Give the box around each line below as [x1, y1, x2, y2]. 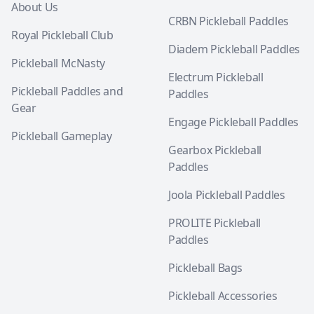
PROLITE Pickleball [168, 215, 261, 231]
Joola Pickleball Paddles [168, 187, 285, 203]
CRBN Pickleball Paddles [168, 13, 289, 29]
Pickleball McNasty [11, 55, 105, 71]
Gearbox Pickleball [168, 142, 261, 158]
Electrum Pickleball [168, 69, 264, 85]
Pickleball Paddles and [11, 83, 123, 99]
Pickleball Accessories [168, 288, 278, 303]
